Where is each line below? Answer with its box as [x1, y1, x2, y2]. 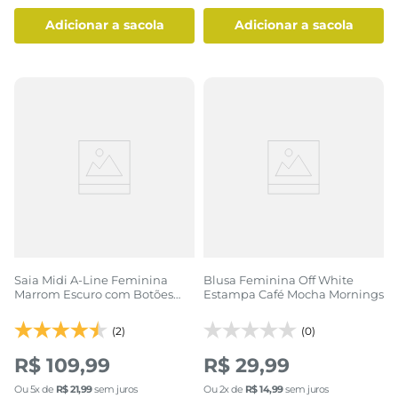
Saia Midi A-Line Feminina [14, 272, 168, 287]
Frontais [14, 300, 61, 315]
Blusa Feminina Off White [203, 272, 354, 287]
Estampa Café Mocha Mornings [203, 286, 384, 301]
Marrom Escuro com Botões [14, 286, 173, 301]
